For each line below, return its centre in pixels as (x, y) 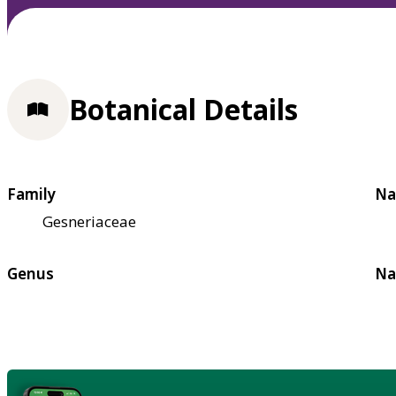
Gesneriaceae (89, 221)
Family (31, 194)
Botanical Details (183, 110)
